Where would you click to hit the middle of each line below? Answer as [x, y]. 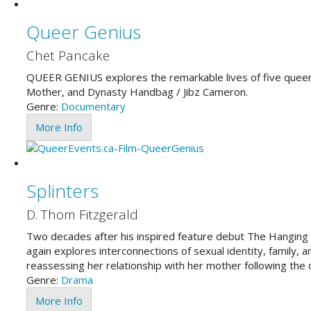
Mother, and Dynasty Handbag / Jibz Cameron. [137, 91]
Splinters [62, 191]
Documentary [93, 106]
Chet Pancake [68, 56]
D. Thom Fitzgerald [82, 215]
